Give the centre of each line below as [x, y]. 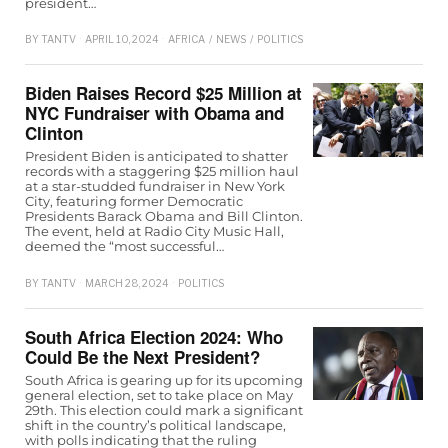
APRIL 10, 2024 [122, 39]
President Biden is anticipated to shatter [156, 156]
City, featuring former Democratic [134, 201]
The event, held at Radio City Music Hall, [154, 231]
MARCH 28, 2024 [127, 282]
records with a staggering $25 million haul [162, 171]
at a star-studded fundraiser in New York [155, 186]
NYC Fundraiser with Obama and [154, 113]
